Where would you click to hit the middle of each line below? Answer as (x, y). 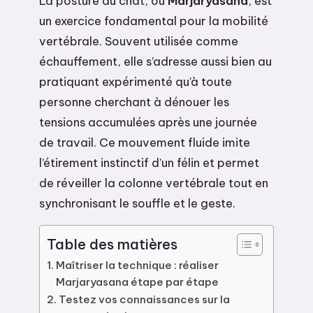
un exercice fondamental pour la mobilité (154, 21)
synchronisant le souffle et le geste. (137, 203)
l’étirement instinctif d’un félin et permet (149, 162)
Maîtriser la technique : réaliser (138, 265)
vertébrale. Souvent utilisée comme (139, 41)
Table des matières (112, 244)
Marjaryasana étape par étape (138, 282)
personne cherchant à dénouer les (134, 102)
